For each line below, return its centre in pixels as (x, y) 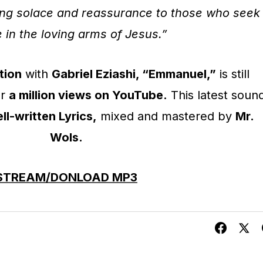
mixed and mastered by (166, 116)
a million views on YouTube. (88, 95)
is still (232, 74)
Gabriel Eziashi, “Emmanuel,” (134, 74)
